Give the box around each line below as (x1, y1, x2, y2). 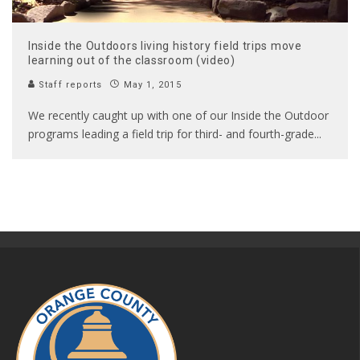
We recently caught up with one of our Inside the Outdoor (28, 108, 329, 124)
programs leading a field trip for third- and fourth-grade (28, 126, 314, 142)
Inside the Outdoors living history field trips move (28, 39, 302, 53)
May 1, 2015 (123, 80, 182, 91)
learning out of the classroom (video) (28, 54, 235, 67)
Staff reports (35, 80, 103, 91)
